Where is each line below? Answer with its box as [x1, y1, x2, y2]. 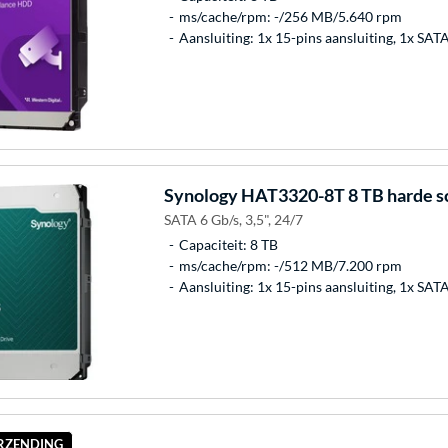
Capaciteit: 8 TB [178, 236, 278, 254]
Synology [163, 184, 238, 207]
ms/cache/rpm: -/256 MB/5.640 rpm [178, 8, 402, 26]
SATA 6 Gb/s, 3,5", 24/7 [163, 211, 303, 229]
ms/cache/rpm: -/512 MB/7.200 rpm [178, 257, 402, 275]
